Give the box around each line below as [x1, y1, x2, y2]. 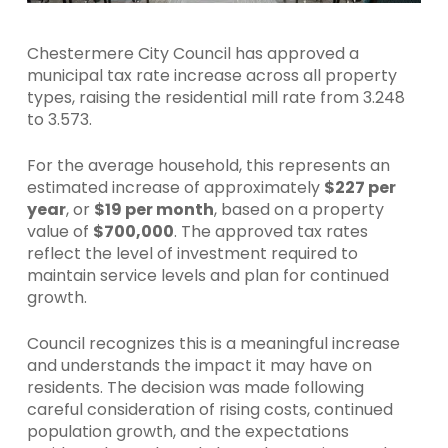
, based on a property [213, 198, 384, 222]
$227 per [323, 176, 396, 200]
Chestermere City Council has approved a [26, 42, 359, 66]
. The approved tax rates [173, 220, 368, 244]
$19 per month [93, 198, 214, 222]
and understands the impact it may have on [26, 354, 372, 378]
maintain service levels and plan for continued [26, 264, 389, 288]
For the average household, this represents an [26, 154, 390, 178]
